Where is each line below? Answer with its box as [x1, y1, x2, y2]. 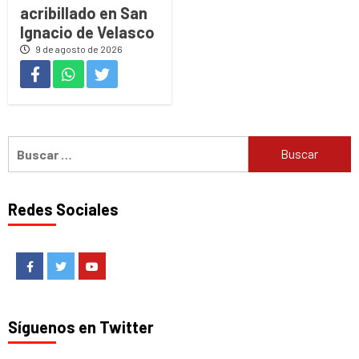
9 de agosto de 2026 [34, 42, 123, 54]
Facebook [32, 257, 82, 272]
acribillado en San [20, 2, 147, 22]
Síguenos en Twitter [8, 317, 154, 337]
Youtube [98, 257, 137, 272]
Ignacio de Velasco [20, 22, 155, 42]
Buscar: [7, 136, 54, 152]
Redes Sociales [8, 199, 119, 219]
